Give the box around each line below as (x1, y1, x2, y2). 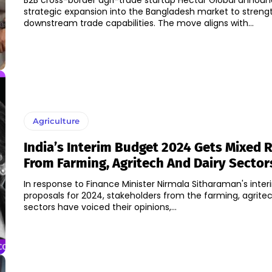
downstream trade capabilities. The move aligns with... (23, 17, 254, 30)
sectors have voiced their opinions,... (23, 201, 177, 214)
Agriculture (32, 116, 80, 126)
